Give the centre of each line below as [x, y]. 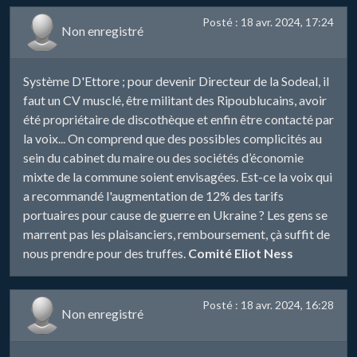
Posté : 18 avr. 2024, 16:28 [268, 304]
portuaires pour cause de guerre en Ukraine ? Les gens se [175, 214]
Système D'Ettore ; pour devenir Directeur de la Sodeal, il [176, 80]
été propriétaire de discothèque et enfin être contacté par [178, 119]
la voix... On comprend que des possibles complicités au [173, 138]
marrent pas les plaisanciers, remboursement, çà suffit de [177, 233]
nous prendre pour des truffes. [106, 253]
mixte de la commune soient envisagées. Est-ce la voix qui [178, 176]
